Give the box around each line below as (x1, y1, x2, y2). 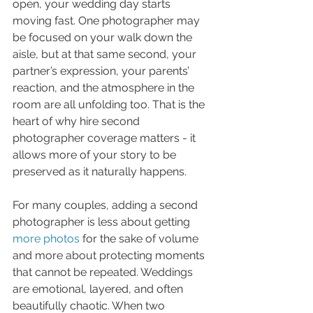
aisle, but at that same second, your (13, 48, 199, 61)
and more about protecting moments (13, 249, 208, 262)
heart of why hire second (13, 115, 143, 128)
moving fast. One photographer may (13, 14, 203, 27)
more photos (13, 232, 80, 245)
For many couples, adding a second (13, 198, 201, 212)
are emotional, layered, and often (13, 282, 186, 296)
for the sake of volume (80, 232, 201, 245)
